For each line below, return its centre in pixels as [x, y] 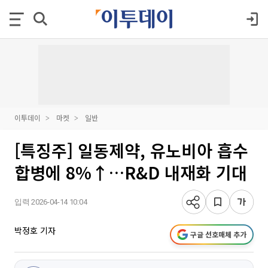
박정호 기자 [35, 230]
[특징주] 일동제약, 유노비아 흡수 [131, 150]
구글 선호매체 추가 [218, 234]
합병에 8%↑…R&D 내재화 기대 [131, 172]
